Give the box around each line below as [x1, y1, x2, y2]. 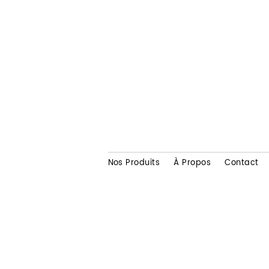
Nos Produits [107, 157, 160, 169]
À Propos [174, 157, 211, 169]
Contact [225, 157, 259, 169]
